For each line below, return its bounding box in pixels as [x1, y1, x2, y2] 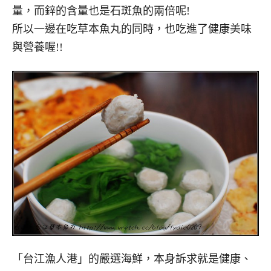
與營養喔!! [12, 41, 63, 54]
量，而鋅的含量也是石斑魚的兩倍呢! [12, 5, 190, 18]
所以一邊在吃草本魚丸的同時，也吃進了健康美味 [12, 23, 252, 36]
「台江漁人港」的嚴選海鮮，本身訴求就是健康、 [12, 253, 252, 266]
